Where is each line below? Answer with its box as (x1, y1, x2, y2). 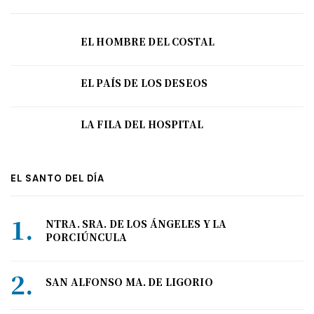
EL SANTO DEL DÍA (11, 172, 104, 185)
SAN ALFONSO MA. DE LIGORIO (46, 275, 213, 289)
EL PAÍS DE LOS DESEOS (81, 76, 207, 90)
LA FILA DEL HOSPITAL (81, 117, 203, 132)
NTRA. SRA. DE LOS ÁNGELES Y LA (46, 217, 227, 231)
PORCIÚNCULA (46, 230, 128, 245)
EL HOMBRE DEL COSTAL (81, 34, 214, 49)
